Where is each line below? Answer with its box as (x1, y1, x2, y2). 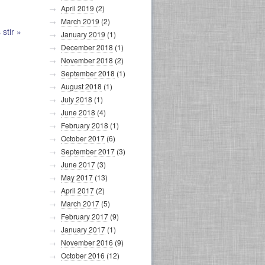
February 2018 (61, 120, 108, 130)
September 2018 (61, 68, 115, 78)
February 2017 (61, 211, 108, 221)
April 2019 (61, 3, 94, 13)
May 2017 (61, 172, 93, 182)
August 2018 (61, 81, 102, 91)
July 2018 (61, 94, 92, 104)
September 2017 (61, 146, 115, 156)
